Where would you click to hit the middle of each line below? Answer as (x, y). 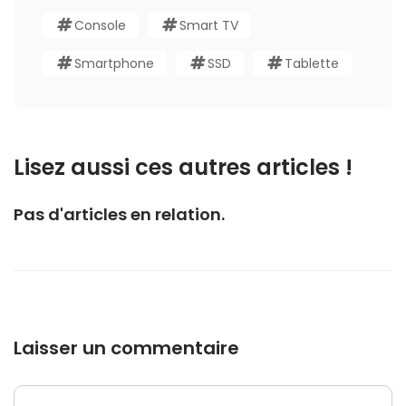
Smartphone (114, 63)
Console (100, 25)
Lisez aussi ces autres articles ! (183, 167)
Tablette (312, 63)
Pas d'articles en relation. (119, 214)
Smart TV (209, 25)
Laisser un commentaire (126, 348)
